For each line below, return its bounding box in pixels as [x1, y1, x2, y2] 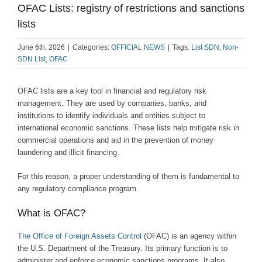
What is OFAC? [18, 208, 85, 219]
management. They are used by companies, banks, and [18, 99, 206, 108]
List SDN [191, 43, 219, 51]
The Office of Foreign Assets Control [18, 232, 142, 240]
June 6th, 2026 [18, 43, 65, 51]
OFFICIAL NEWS [111, 43, 165, 51]
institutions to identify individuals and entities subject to [18, 111, 205, 120]
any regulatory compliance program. [18, 184, 139, 193]
